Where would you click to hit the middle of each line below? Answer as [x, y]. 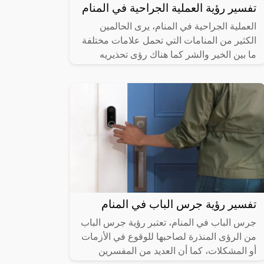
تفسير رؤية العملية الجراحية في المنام [169, 8]
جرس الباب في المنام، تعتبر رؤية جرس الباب [169, 223]
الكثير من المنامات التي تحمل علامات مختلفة [169, 41]
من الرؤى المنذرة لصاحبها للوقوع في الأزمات [169, 237]
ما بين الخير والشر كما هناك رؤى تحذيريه [178, 55]
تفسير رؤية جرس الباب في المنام [179, 204]
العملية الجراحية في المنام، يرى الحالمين [178, 27]
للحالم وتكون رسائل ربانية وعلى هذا [187, 69]
